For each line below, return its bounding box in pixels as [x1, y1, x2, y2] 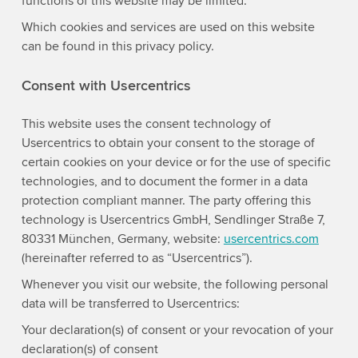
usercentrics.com [223, 231, 319, 248]
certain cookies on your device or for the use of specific [21, 154, 331, 171]
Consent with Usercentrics [21, 76, 191, 94]
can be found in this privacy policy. [21, 38, 214, 54]
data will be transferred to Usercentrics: [21, 296, 240, 312]
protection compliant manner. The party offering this [21, 193, 311, 209]
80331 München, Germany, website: [21, 231, 224, 248]
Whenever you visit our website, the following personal [21, 276, 328, 293]
